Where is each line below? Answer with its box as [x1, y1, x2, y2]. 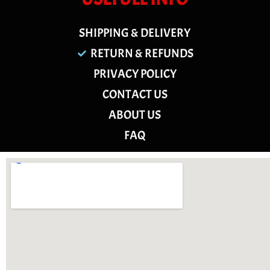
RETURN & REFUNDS [90, 46, 193, 61]
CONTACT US [102, 87, 168, 102]
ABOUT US [108, 107, 162, 123]
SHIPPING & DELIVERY [79, 25, 191, 41]
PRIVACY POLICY [93, 66, 177, 82]
